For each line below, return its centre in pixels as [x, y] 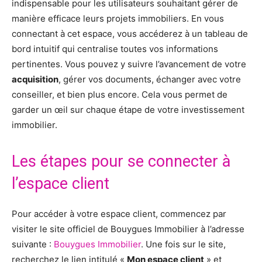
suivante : [33, 244]
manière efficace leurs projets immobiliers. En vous [118, 19]
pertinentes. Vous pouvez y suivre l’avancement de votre [129, 64]
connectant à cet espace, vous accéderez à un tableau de [130, 34]
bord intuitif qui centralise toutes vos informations [115, 49]
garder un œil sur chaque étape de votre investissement [128, 110]
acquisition [35, 80]
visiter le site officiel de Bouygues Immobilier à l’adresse [128, 229]
